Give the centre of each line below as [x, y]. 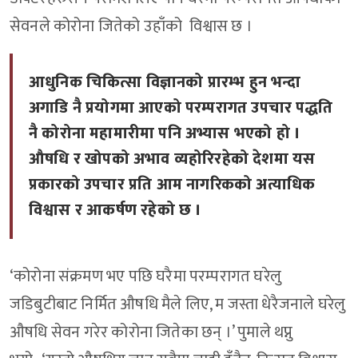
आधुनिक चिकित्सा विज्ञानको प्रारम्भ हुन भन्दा [165, 83]
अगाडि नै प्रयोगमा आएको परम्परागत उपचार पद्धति [181, 108]
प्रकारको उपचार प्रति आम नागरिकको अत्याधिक [172, 185]
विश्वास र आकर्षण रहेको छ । [115, 211]
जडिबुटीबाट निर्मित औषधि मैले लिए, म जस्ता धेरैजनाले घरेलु [178, 305]
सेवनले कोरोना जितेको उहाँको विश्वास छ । [133, 27]
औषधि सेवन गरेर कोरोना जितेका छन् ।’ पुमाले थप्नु [151, 333]
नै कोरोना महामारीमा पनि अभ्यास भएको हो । [165, 134]
